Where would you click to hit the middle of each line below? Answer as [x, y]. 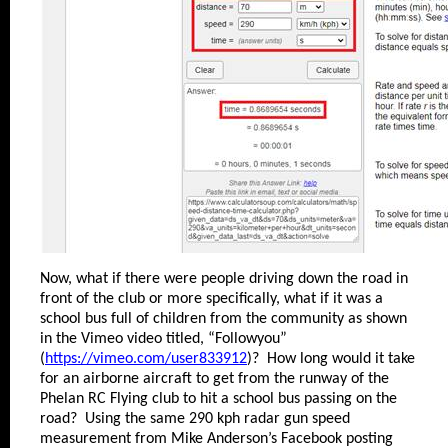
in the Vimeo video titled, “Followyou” [163, 339]
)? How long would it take [331, 359]
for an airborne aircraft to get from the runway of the [214, 379]
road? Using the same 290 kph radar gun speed [195, 419]
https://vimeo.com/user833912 [146, 359]
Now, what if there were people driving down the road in [224, 279]
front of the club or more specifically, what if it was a [211, 299]
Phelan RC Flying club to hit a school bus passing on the [218, 399]
